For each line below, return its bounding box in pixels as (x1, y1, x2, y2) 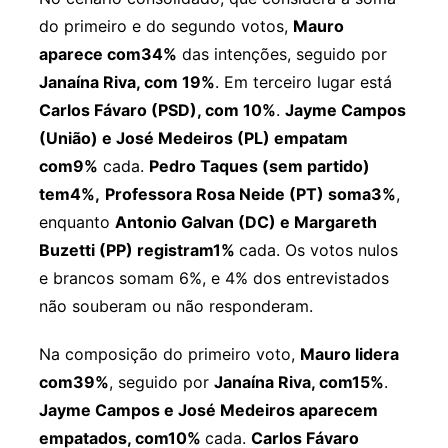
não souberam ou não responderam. (38, 295, 313, 316)
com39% (38, 371, 109, 392)
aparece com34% (38, 43, 177, 64)
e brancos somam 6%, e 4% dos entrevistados (38, 267, 389, 288)
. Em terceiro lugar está (214, 71, 392, 92)
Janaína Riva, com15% (213, 371, 384, 392)
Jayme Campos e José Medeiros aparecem (38, 399, 378, 420)
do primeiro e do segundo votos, (38, 15, 293, 36)
